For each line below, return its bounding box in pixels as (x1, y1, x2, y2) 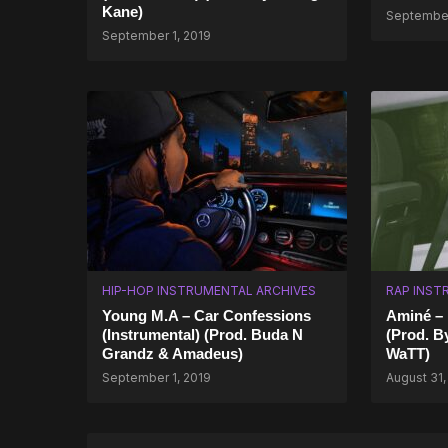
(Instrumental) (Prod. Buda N (102, 326, 303, 343)
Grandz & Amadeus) (102, 345, 243, 362)
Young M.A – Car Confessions (102, 307, 311, 324)
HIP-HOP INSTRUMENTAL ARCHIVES (102, 283, 316, 298)
